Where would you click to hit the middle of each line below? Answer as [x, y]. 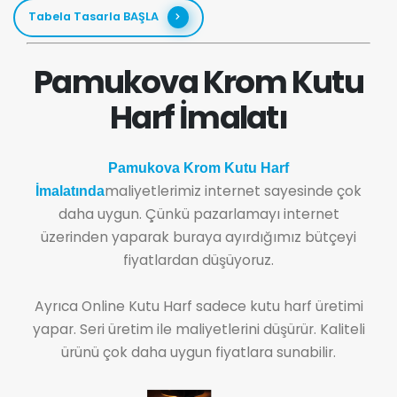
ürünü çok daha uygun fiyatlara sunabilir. [198, 352]
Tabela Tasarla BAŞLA [93, 17]
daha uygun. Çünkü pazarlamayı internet [198, 214]
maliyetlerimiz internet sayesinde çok [233, 191]
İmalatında [70, 191]
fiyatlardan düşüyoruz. [198, 260]
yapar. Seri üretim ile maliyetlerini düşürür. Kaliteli [198, 329]
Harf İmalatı [198, 117]
